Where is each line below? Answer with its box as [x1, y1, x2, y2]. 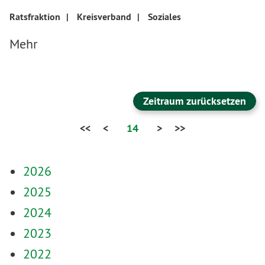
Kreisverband [77, 11, 131, 23]
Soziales [148, 11, 181, 23]
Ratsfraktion [9, 11, 60, 23]
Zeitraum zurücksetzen [143, 94, 246, 108]
